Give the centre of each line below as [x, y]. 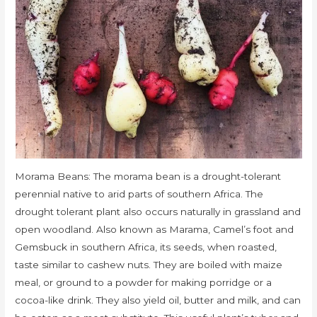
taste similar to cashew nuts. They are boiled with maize [149, 265]
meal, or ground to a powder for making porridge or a [144, 283]
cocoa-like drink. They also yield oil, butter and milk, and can [158, 300]
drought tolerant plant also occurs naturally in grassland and [158, 212]
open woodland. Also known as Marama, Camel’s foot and [155, 230]
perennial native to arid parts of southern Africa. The [139, 194]
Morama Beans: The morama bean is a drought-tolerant [148, 177]
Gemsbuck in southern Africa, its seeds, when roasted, [146, 247]
